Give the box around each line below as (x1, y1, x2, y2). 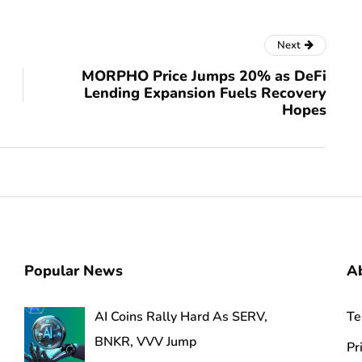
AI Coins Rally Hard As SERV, (95, 307, 268, 326)
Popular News (24, 260, 124, 280)
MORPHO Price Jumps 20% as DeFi (82, 65, 326, 86)
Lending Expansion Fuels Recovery (84, 82, 326, 103)
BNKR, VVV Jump (95, 332, 197, 351)
